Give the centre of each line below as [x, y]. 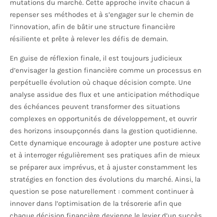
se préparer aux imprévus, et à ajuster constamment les [103, 167]
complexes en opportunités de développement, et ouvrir [103, 119]
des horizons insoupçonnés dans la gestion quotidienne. [103, 131]
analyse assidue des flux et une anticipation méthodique [105, 95]
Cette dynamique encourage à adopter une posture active [105, 143]
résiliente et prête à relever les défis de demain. [89, 39]
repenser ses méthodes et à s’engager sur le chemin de [102, 15]
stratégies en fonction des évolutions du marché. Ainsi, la [105, 179]
